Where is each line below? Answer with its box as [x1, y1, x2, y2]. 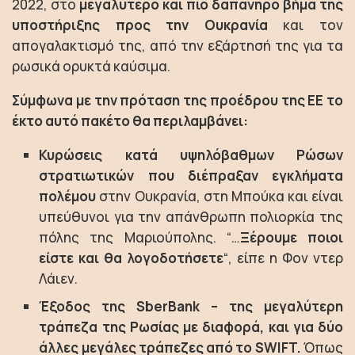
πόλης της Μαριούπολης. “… [39, 228, 240, 246]
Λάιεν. [39, 269, 78, 288]
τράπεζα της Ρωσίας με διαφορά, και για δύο [39, 317, 343, 336]
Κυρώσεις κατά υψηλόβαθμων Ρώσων [39, 146, 343, 164]
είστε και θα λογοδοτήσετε [39, 249, 224, 267]
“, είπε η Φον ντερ [223, 249, 344, 267]
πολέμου [39, 187, 97, 205]
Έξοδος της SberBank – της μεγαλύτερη [39, 296, 343, 315]
